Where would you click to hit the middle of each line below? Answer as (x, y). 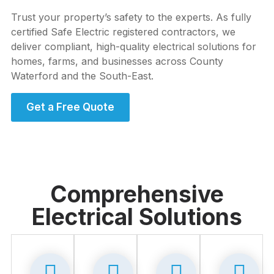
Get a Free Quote (70, 107)
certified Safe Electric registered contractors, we (123, 32)
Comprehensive (137, 194)
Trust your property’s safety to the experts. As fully (131, 17)
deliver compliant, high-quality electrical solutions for (134, 46)
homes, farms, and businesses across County (117, 61)
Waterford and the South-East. (82, 76)
